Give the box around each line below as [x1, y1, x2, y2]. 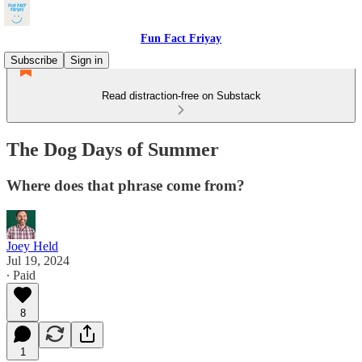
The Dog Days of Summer [6, 138, 219, 160]
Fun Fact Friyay [141, 32, 221, 44]
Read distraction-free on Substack [101, 90, 261, 102]
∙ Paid [6, 267, 36, 282]
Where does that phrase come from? [6, 176, 245, 194]
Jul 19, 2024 [6, 253, 69, 267]
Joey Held [6, 238, 58, 253]
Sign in [70, 54, 103, 66]
